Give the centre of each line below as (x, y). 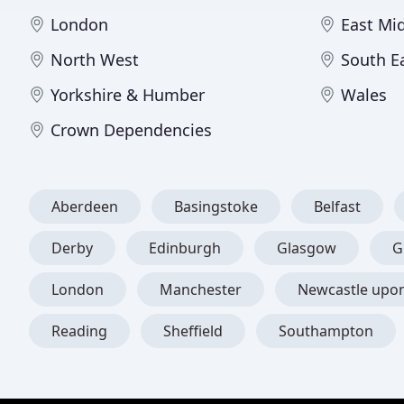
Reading (79, 331)
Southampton (326, 331)
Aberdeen (85, 207)
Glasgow (307, 248)
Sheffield (193, 331)
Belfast (337, 207)
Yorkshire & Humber (128, 95)
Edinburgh (185, 248)
